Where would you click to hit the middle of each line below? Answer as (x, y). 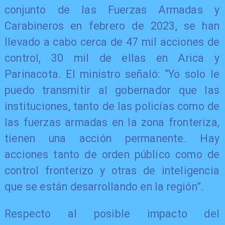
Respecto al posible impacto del (112, 213)
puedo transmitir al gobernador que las (112, 90)
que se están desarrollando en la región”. (104, 187)
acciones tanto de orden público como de (112, 155)
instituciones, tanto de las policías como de (112, 106)
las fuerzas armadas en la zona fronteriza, (112, 123)
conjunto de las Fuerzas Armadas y (112, 10)
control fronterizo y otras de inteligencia (112, 171)
